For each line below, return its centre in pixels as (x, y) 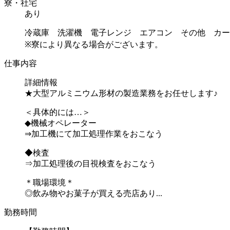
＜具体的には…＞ (57, 112)
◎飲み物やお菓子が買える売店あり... (93, 193)
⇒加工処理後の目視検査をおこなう (90, 163)
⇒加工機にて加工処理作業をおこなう (94, 133)
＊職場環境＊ (49, 182)
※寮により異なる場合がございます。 (94, 44)
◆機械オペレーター (61, 123)
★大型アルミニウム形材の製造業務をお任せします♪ (121, 93)
